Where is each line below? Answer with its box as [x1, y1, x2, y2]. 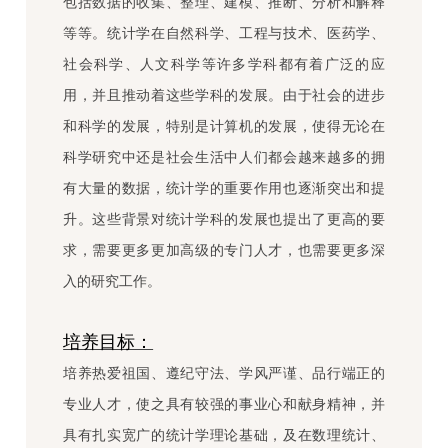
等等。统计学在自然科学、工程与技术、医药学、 [63, 26, 385, 42]
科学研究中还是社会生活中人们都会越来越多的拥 [63, 150, 385, 166]
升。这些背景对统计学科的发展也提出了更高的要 [63, 212, 385, 228]
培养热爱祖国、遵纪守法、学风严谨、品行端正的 [63, 366, 385, 382]
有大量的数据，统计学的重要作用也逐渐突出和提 [63, 181, 385, 197]
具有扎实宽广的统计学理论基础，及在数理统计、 [63, 428, 385, 444]
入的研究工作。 [63, 274, 162, 290]
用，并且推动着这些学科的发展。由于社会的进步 [63, 88, 385, 104]
